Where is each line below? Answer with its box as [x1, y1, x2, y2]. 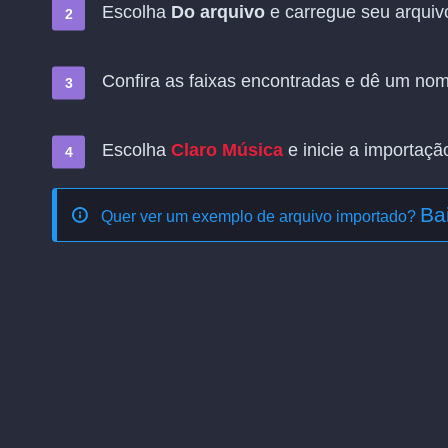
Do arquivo [171, 2, 265, 22]
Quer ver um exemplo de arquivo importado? [101, 208, 420, 225]
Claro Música [171, 140, 283, 160]
